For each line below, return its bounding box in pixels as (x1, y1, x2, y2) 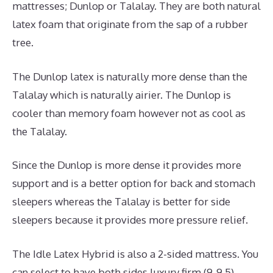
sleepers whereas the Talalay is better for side (12, 195, 230, 208)
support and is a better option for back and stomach (12, 177, 255, 190)
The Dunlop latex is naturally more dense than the (12, 69, 247, 83)
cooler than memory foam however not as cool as (12, 106, 246, 119)
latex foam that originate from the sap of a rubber (12, 18, 248, 31)
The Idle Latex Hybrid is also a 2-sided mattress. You (12, 247, 258, 260)
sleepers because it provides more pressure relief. (12, 213, 248, 227)
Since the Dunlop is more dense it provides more (12, 158, 241, 172)
